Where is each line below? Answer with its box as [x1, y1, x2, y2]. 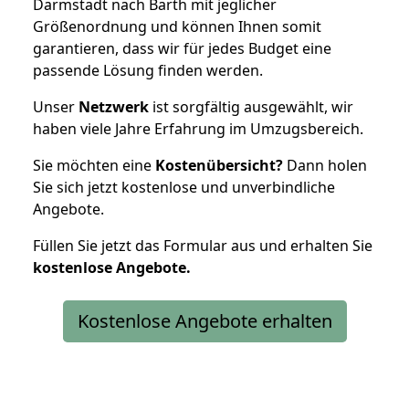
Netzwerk [79, 96, 149, 117]
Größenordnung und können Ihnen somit [33, 16, 321, 37]
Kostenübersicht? [155, 154, 283, 175]
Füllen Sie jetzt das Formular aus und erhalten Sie [33, 235, 372, 256]
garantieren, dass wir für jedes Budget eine [33, 37, 331, 58]
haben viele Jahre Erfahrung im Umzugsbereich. [33, 118, 363, 139]
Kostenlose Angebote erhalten [77, 308, 332, 333]
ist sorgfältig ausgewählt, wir [149, 96, 353, 117]
